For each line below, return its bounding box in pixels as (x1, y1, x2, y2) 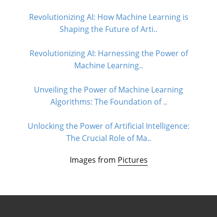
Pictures (117, 155, 148, 165)
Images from (69, 155, 118, 165)
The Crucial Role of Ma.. (66, 133, 151, 143)
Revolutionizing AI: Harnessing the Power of (29, 48, 188, 59)
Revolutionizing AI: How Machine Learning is (29, 12, 188, 22)
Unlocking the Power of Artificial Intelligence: (28, 121, 189, 131)
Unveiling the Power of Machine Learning (34, 84, 183, 95)
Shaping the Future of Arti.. (60, 24, 157, 34)
